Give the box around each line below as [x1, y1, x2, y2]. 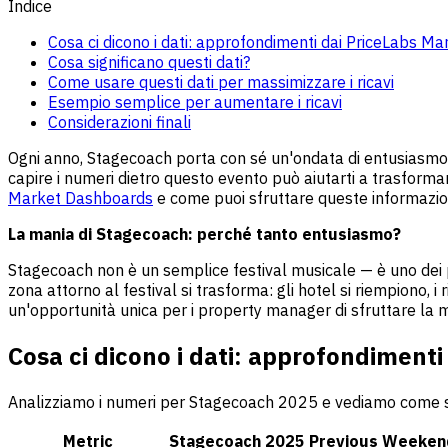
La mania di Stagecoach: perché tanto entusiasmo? [8, 223, 401, 244]
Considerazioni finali [48, 111, 191, 132]
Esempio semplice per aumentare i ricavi [48, 91, 342, 112]
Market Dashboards [8, 187, 153, 208]
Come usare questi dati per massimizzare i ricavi [48, 71, 394, 92]
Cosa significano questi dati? [48, 51, 250, 72]
